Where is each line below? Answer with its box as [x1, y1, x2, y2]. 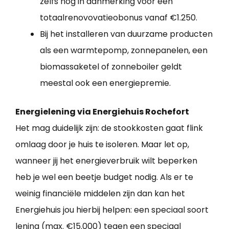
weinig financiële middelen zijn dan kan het [15, 188, 185, 200]
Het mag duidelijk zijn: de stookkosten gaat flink [15, 122, 203, 134]
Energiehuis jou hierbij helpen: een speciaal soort [15, 204, 209, 216]
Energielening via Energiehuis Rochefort [15, 106, 189, 118]
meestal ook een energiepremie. [40, 77, 171, 89]
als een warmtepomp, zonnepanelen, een [40, 44, 208, 57]
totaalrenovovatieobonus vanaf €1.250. [40, 12, 197, 24]
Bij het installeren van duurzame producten [40, 28, 213, 40]
